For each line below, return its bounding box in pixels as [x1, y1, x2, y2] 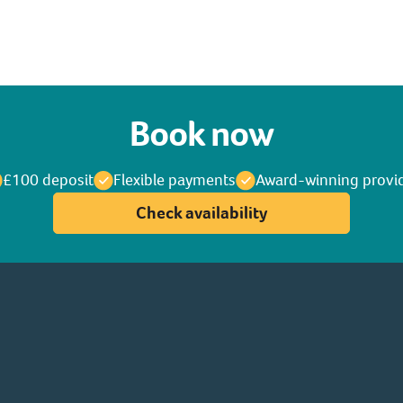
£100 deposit [2, 169, 94, 191]
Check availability [135, 201, 267, 224]
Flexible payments [112, 169, 236, 191]
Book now [129, 110, 273, 157]
